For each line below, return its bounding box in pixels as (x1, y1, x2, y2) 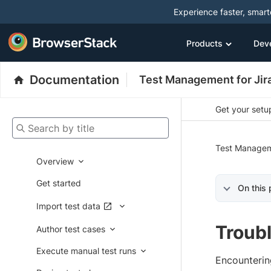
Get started (36, 178, 81, 188)
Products (186, 38, 223, 48)
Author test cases (36, 224, 105, 234)
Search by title (11, 118, 69, 130)
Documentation (30, 73, 119, 87)
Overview (36, 156, 74, 166)
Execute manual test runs (36, 246, 136, 256)
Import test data (36, 201, 100, 211)
